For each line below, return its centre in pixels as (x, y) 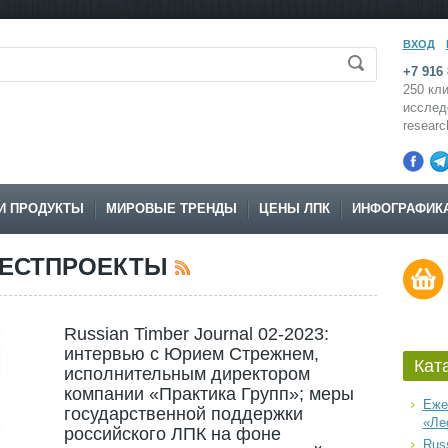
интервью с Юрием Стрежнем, (191, 354)
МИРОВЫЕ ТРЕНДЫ (171, 208)
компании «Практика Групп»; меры (208, 394)
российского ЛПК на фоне (172, 434)
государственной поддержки (183, 414)
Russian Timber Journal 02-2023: (196, 334)
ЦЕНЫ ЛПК (294, 208)
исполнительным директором (186, 374)
